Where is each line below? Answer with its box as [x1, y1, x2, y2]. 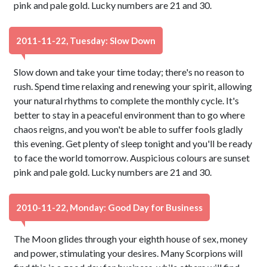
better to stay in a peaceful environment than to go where [14, 109, 246, 120]
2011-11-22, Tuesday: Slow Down [16, 35, 156, 46]
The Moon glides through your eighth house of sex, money [14, 233, 248, 244]
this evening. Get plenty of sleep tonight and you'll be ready [14, 138, 253, 149]
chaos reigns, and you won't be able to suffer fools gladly [14, 123, 243, 135]
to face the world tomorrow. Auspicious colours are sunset [14, 152, 250, 163]
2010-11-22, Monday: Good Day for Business [16, 202, 203, 213]
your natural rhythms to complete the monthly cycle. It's [14, 95, 240, 106]
